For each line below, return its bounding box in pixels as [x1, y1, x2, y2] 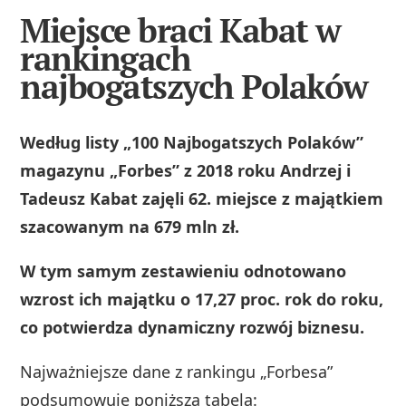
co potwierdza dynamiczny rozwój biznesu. [20, 315, 365, 338]
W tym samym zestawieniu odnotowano [20, 259, 347, 282]
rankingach [20, 35, 191, 81]
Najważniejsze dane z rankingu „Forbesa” [20, 360, 333, 382]
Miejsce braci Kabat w [20, 7, 341, 53]
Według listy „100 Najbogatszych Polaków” [20, 130, 364, 153]
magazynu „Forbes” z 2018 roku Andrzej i [20, 159, 352, 181]
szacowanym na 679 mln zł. [20, 215, 240, 237]
